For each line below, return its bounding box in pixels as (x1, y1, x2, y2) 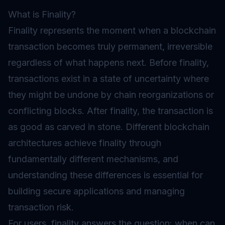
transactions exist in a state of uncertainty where (8, 73, 209, 84)
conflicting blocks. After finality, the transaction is (8, 105, 213, 116)
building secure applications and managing (8, 186, 185, 196)
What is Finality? (8, 9, 76, 20)
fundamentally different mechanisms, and (8, 154, 178, 164)
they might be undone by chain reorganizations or (8, 89, 214, 100)
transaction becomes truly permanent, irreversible (8, 41, 212, 52)
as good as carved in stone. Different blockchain (8, 122, 209, 132)
